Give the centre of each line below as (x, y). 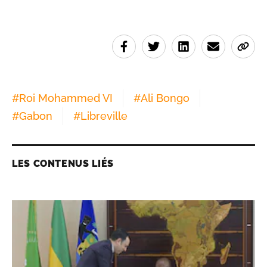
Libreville (104, 116)
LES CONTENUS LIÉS (63, 163)
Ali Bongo (165, 98)
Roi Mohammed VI (66, 98)
